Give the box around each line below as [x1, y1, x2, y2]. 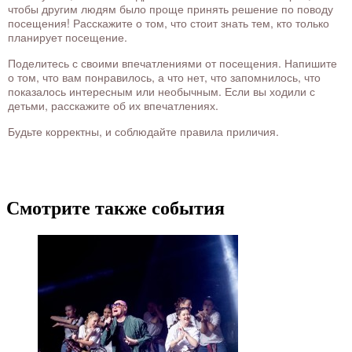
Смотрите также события [6, 198, 225, 219]
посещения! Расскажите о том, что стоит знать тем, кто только [8, 15, 329, 31]
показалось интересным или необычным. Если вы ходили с [8, 83, 315, 100]
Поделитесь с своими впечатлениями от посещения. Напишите [8, 55, 337, 71]
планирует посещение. [8, 29, 127, 46]
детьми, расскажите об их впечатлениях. [8, 97, 218, 114]
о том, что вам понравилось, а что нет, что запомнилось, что [8, 69, 321, 86]
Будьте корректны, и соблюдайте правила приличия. [8, 123, 279, 140]
